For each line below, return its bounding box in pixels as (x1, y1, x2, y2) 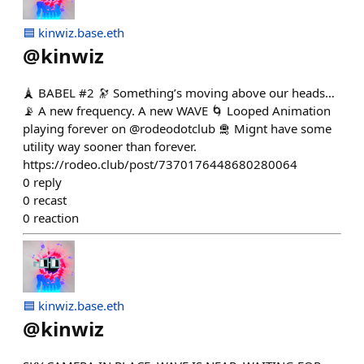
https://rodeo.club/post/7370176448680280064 (23, 156, 297, 172)
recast (33, 192, 67, 208)
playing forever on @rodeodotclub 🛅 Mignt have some (23, 120, 331, 136)
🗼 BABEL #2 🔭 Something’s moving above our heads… (23, 84, 335, 101)
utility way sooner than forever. (23, 138, 197, 154)
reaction (33, 210, 79, 226)
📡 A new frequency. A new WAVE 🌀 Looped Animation (23, 102, 331, 119)
